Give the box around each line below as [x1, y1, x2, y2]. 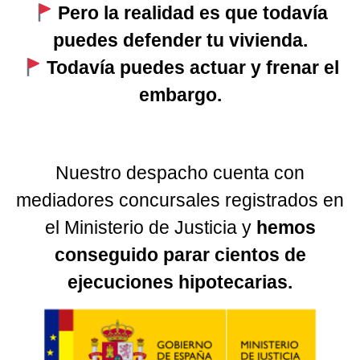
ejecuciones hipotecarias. [67, 271, 292, 292]
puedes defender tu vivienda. [52, 30, 308, 51]
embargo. [138, 84, 222, 106]
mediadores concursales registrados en [16, 189, 344, 211]
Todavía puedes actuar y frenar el [47, 57, 340, 79]
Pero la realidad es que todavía [58, 2, 329, 24]
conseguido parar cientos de [54, 243, 306, 265]
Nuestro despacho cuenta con [55, 162, 305, 183]
